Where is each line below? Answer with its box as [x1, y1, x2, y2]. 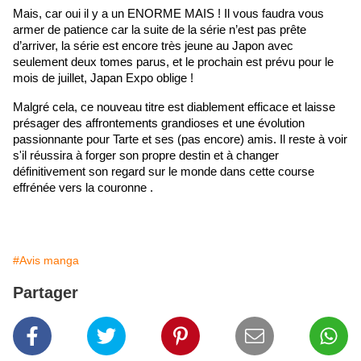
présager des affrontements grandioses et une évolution [13, 117, 305, 131]
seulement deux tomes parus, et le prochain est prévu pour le [13, 56, 334, 69]
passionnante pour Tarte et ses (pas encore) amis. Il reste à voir [13, 133, 347, 147]
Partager [13, 284, 78, 302]
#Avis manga [13, 254, 79, 268]
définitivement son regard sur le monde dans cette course [13, 165, 314, 179]
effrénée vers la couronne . [13, 181, 153, 195]
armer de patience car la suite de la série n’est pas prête [13, 23, 306, 37]
